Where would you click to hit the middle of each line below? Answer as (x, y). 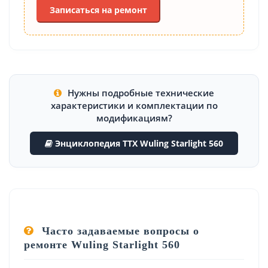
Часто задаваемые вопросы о (119, 231)
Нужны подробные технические (140, 92)
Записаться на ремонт (98, 10)
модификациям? (134, 118)
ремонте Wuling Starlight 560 (102, 244)
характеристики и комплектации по (134, 105)
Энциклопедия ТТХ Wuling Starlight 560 (138, 143)
